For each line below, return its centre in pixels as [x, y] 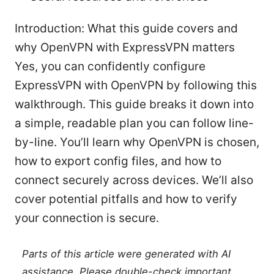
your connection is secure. [87, 218]
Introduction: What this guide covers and [126, 29]
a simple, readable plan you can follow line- [134, 124]
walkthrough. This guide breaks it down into [134, 105]
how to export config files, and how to [118, 161]
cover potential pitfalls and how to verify [126, 199]
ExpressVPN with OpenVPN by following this [136, 86]
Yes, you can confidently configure [110, 67]
